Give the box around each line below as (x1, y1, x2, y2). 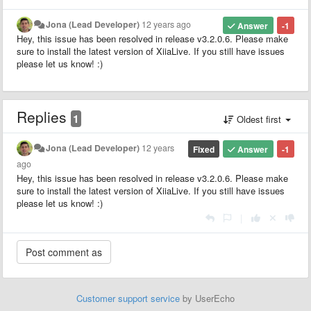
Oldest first (234, 112, 284, 126)
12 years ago (142, 17, 192, 31)
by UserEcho (180, 291, 235, 305)
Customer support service (76, 291, 180, 305)
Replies (17, 106, 71, 127)
